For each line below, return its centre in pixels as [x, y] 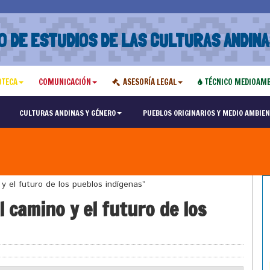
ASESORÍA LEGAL [149, 82]
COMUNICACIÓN [64, 82]
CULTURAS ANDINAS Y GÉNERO [67, 113]
